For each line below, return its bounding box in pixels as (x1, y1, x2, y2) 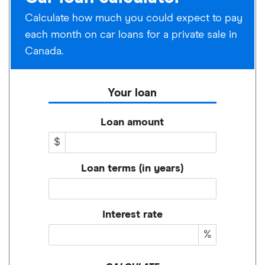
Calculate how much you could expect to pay (25, 12, 243, 24)
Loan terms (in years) (81, 163, 184, 174)
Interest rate (102, 209, 163, 220)
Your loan (108, 87, 157, 99)
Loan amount (101, 117, 164, 128)
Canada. (25, 46, 63, 57)
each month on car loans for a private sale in (25, 29, 237, 40)
